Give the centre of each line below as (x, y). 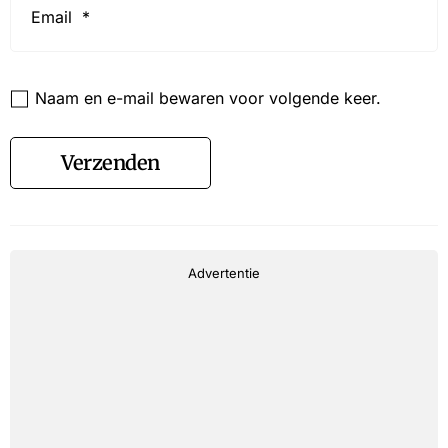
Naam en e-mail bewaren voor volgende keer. (208, 98)
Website (44, 77)
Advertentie (224, 273)
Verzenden (110, 163)
